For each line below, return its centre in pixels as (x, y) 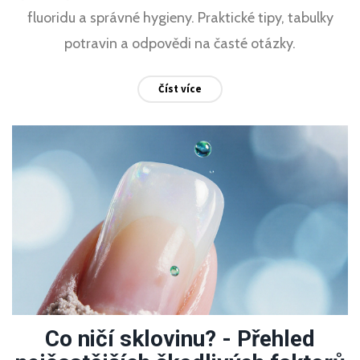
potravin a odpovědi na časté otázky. (180, 43)
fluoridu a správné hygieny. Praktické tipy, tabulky (180, 17)
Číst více (180, 88)
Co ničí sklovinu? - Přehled (180, 338)
